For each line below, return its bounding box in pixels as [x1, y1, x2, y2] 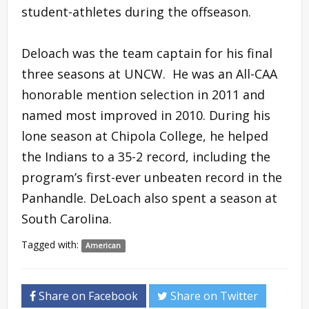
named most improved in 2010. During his [21, 106, 270, 123]
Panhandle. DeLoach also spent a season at [21, 189, 277, 206]
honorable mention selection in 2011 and [21, 86, 265, 103]
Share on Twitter [168, 288, 258, 303]
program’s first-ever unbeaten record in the [21, 168, 282, 186]
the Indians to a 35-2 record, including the [21, 148, 270, 165]
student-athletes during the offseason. [21, 3, 251, 20]
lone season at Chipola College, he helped [21, 127, 268, 144]
